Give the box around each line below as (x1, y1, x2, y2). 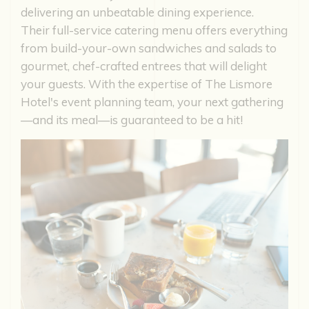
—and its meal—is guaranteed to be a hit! (21, 112, 243, 127)
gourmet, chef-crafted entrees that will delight (21, 58, 267, 73)
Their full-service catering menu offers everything (21, 22, 288, 37)
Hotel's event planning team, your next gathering (21, 94, 283, 109)
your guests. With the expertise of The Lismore (21, 76, 272, 91)
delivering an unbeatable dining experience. (21, 4, 254, 19)
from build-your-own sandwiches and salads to (21, 40, 277, 55)
